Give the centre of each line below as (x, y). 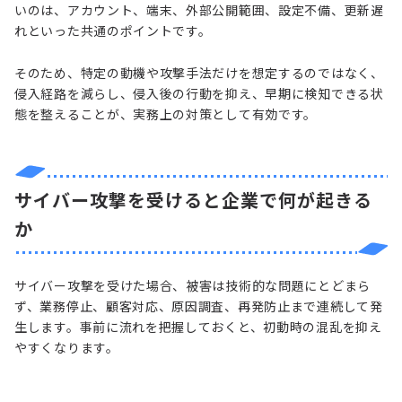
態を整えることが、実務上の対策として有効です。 (166, 114)
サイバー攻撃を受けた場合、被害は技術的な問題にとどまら (192, 285)
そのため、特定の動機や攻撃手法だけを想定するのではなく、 (199, 72)
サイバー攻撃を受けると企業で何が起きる (193, 199)
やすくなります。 (67, 347)
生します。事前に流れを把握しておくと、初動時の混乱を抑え (198, 326)
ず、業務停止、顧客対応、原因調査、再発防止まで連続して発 (199, 306)
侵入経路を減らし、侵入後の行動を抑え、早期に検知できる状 (199, 93)
